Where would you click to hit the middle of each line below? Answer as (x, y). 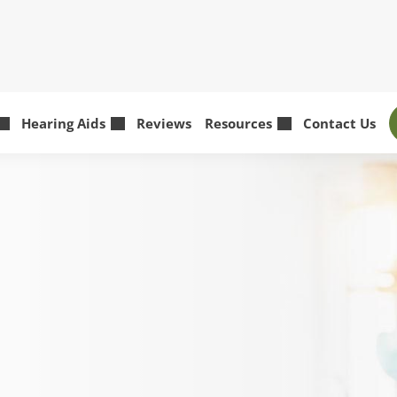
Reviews (163, 123)
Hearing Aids (65, 123)
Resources (240, 123)
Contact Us (339, 123)
